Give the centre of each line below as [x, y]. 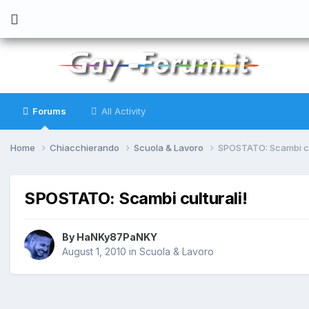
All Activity [122, 111]
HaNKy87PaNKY [117, 237]
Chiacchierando [86, 147]
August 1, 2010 [94, 252]
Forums [48, 111]
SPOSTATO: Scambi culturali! [136, 198]
